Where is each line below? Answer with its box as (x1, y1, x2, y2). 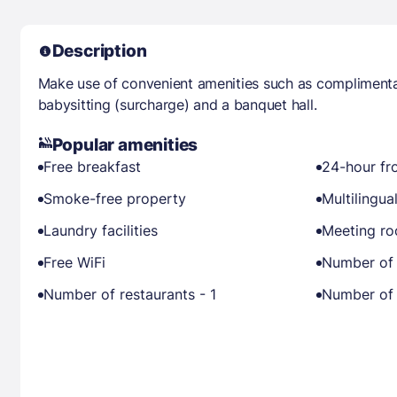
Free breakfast (43, 158, 141, 175)
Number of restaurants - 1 (43, 285, 216, 303)
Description (51, 41, 147, 61)
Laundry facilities (43, 222, 158, 239)
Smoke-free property (43, 190, 186, 207)
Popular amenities (51, 135, 198, 155)
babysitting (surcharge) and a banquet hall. (37, 96, 317, 113)
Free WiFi (43, 253, 105, 271)
